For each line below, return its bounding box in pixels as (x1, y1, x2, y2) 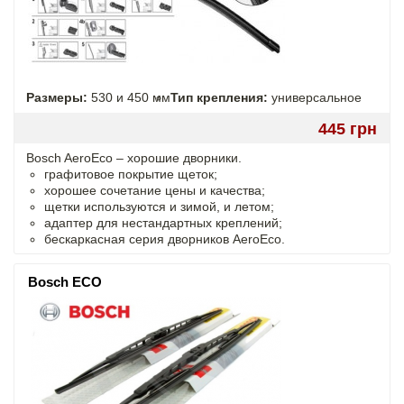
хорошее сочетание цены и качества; (44, 182, 265, 197)
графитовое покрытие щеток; (44, 166, 217, 181)
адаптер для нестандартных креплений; (44, 215, 282, 230)
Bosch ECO (28, 273, 102, 289)
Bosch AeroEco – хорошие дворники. (26, 150, 242, 165)
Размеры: (26, 89, 87, 105)
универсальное (268, 89, 362, 105)
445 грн (318, 119, 377, 138)
